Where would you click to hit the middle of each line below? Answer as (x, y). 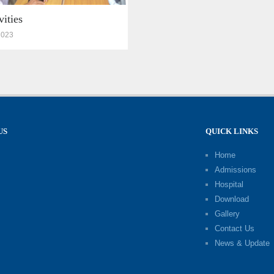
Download (232, 199)
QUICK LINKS (232, 131)
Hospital (229, 184)
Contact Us (235, 228)
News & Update (243, 243)
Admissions (236, 169)
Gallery (228, 213)
